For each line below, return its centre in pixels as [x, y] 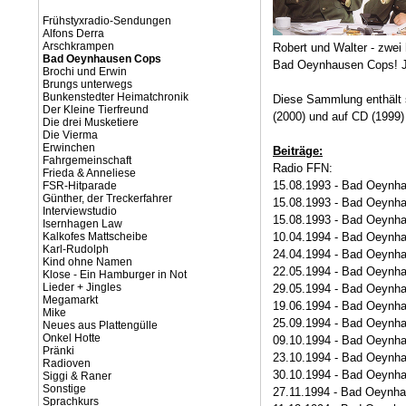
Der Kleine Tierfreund [96, 110]
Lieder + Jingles [82, 287]
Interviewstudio [80, 211]
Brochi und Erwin [85, 72]
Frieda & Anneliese [89, 173]
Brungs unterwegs [87, 84]
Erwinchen [69, 148]
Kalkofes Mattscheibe [95, 237]
